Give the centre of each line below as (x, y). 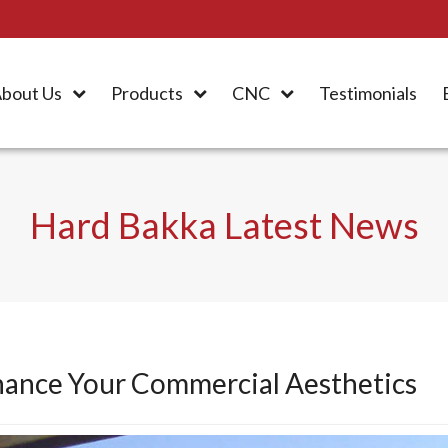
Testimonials (368, 93)
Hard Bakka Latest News (224, 225)
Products (147, 93)
